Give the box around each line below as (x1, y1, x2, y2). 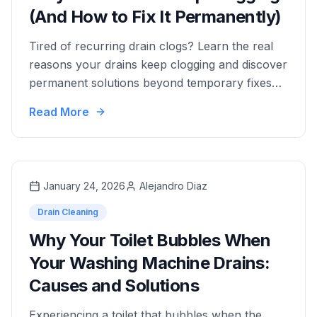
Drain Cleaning (38, 207, 98, 217)
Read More (29, 105, 89, 119)
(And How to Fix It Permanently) (29, 6, 282, 27)
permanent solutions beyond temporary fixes (29, 76, 272, 90)
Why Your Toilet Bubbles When (29, 230, 271, 250)
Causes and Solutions (29, 275, 199, 296)
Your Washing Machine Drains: (29, 253, 270, 273)
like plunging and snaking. (29, 94, 167, 108)
